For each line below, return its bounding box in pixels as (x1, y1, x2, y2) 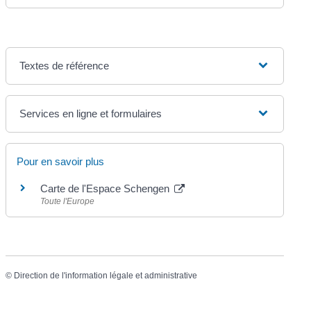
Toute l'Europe (40, 196, 95, 206)
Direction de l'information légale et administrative (14, 271, 198, 281)
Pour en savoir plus (17, 155, 105, 167)
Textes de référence (19, 59, 110, 72)
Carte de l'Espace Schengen (40, 182, 173, 194)
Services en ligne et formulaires (19, 107, 162, 119)
